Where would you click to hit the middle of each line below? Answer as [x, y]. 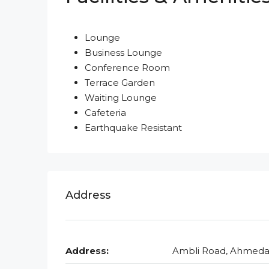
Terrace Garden [120, 83]
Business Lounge [123, 53]
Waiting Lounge [121, 98]
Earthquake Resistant [133, 128]
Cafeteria [105, 113]
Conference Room [127, 68]
